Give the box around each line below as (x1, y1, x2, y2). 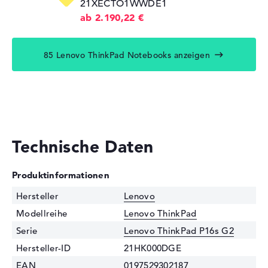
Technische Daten (12, 136, 154, 157)
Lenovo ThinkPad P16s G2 (124, 225, 234, 237)
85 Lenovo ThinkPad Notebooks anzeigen (43, 50, 211, 61)
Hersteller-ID (16, 242, 71, 254)
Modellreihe (16, 208, 68, 220)
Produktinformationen (12, 169, 109, 181)
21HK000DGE (124, 242, 181, 254)
